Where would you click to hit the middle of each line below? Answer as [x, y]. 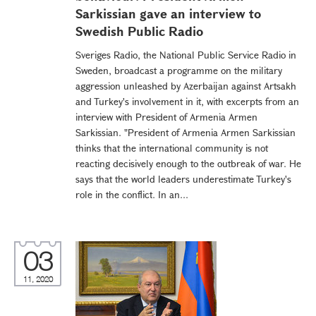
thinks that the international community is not [172, 148]
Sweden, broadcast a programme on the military [179, 70]
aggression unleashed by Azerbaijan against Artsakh [186, 86]
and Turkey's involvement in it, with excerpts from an [187, 101]
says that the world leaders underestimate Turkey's [183, 179]
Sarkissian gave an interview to [168, 13]
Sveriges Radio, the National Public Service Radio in [186, 55]
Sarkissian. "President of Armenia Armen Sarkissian [186, 132]
